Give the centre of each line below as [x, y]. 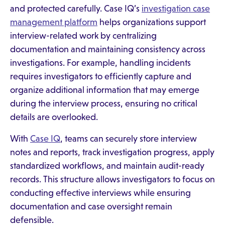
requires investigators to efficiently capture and [101, 76]
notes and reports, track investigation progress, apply [112, 152]
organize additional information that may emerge [105, 90]
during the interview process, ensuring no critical [104, 103]
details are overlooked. [54, 117]
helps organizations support [152, 22]
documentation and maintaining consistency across [108, 49]
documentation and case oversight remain [91, 206]
